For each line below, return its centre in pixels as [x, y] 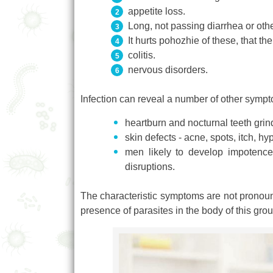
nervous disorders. [168, 69]
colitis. [142, 55]
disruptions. [150, 166]
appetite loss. [157, 11]
